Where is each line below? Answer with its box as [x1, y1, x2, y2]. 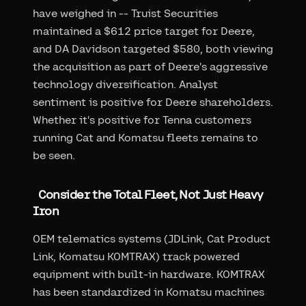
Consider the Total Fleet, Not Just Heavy [38, 186, 263, 201]
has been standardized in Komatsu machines [33, 285, 264, 298]
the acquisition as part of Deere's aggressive [33, 59, 268, 73]
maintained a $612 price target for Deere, [33, 24, 255, 38]
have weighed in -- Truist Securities [33, 6, 218, 20]
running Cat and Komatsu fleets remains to [33, 130, 258, 144]
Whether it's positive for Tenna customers [33, 113, 251, 126]
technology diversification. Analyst [33, 77, 218, 91]
